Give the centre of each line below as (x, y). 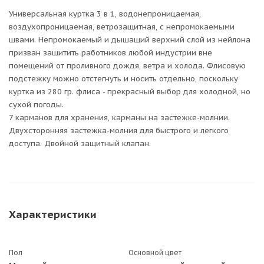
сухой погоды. (36, 105)
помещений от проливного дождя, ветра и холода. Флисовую (127, 66)
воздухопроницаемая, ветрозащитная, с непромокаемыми (122, 27)
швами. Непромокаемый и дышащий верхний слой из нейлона (130, 40)
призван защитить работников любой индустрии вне (110, 53)
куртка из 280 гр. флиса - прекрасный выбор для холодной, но (130, 92)
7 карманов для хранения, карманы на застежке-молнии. (119, 118)
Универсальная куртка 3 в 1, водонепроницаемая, (105, 14)
